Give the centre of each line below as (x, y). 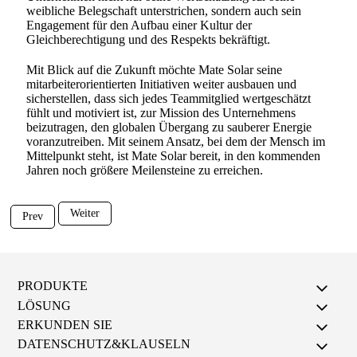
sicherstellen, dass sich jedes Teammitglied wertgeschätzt (169, 98)
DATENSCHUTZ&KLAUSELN (104, 344)
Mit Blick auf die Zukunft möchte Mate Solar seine (155, 70)
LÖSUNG (44, 305)
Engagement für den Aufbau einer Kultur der (139, 25)
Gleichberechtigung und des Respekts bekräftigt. (149, 39)
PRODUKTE (52, 286)
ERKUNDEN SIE (65, 325)
